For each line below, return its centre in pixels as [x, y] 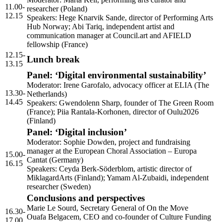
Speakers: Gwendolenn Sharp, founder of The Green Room [120, 103]
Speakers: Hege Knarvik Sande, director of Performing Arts [120, 18]
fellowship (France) [57, 45]
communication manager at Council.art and [95, 36]
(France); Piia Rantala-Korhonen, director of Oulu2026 [113, 112]
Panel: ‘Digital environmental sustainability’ [116, 75]
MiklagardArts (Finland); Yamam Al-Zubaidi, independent [118, 178]
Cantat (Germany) [55, 160]
